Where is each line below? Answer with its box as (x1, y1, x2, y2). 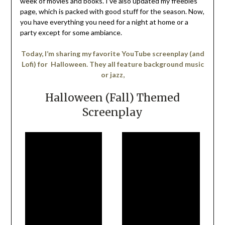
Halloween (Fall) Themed (45, 91, 180, 105)
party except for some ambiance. (20, 28, 122, 37)
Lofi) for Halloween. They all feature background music (21, 60, 204, 69)
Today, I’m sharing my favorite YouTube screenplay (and (21, 49, 204, 58)
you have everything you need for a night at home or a (20, 18, 188, 27)
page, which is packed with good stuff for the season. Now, (20, 7, 204, 16)
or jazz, (100, 70, 125, 79)
